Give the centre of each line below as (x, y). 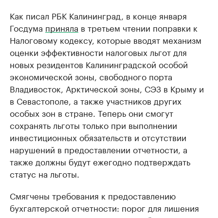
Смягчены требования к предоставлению (93, 195)
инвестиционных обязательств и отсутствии (98, 136)
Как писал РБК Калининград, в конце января (98, 15)
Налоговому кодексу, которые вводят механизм (106, 39)
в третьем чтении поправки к (138, 27)
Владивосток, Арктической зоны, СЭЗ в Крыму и (107, 88)
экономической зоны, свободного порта (91, 76)
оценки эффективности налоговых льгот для (98, 51)
